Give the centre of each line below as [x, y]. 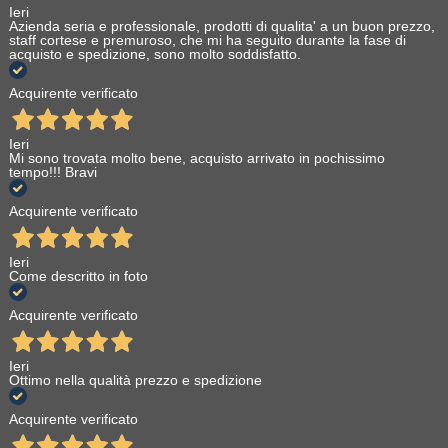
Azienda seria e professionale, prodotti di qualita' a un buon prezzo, [221, 26]
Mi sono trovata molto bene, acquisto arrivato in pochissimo [196, 158]
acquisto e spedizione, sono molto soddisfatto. [154, 54]
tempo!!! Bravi [52, 172]
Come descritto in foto [78, 276]
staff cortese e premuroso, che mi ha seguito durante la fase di [207, 40]
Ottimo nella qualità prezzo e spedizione [135, 380]
